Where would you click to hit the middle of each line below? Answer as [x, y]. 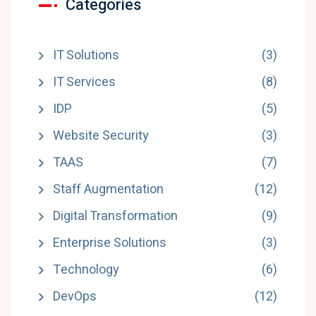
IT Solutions [86, 56]
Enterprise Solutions [110, 243]
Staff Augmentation [108, 190]
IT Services [84, 83]
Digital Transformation [115, 217]
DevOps [75, 297]
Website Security [101, 136]
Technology [86, 270]
